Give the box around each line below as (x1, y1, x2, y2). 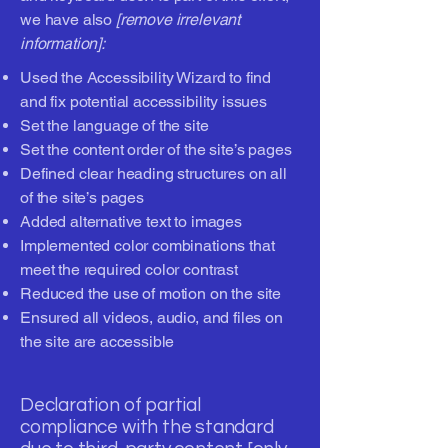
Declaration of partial (20, 395, 201, 415)
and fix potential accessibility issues (20, 92, 267, 111)
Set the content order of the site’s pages (20, 140, 292, 159)
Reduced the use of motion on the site (20, 284, 282, 303)
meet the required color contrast (20, 260, 238, 279)
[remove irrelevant (115, 10, 241, 29)
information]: (20, 34, 105, 53)
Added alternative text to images (20, 212, 242, 231)
